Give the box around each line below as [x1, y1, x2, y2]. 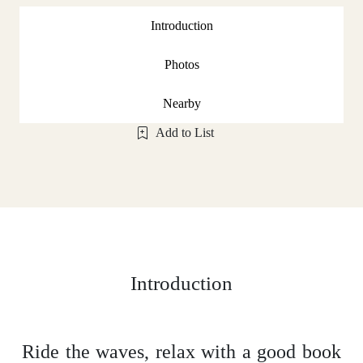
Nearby [162, 96, 201, 110]
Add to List [156, 125, 214, 139]
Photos [164, 57, 199, 71]
